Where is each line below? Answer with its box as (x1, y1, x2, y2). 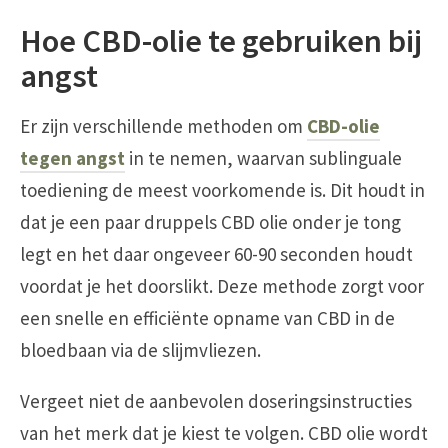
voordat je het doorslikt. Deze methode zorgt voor (20, 273, 424, 298)
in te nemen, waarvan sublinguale (125, 145, 402, 170)
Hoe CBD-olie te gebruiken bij (20, 20, 422, 62)
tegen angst (20, 145, 125, 170)
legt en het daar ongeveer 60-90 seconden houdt (20, 241, 413, 266)
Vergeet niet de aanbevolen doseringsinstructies (20, 388, 412, 413)
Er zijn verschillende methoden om (20, 113, 307, 138)
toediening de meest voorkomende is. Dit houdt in (20, 177, 425, 202)
